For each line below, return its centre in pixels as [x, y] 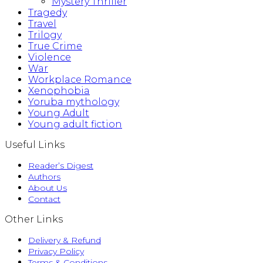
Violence [50, 58]
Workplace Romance [80, 80]
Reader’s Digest [61, 166]
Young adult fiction [75, 124]
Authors [44, 177]
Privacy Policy [56, 252]
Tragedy [48, 13]
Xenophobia [59, 91]
